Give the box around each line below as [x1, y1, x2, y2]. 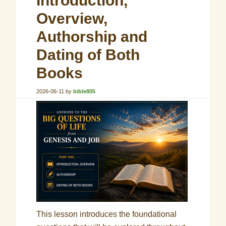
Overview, [36, 10, 108, 27]
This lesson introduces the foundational [36, 210, 177, 218]
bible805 [73, 88, 96, 94]
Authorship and [36, 28, 148, 45]
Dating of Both [36, 46, 140, 63]
